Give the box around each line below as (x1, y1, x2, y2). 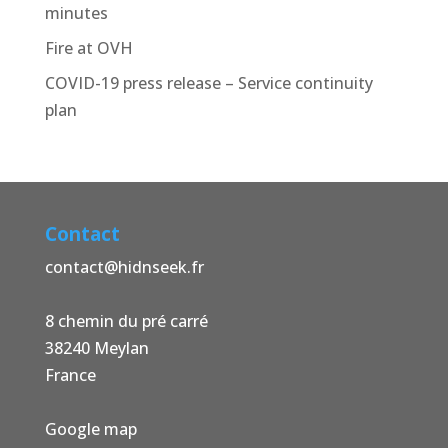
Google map (44, 418, 137, 441)
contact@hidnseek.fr (44, 256, 204, 279)
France (44, 364, 96, 387)
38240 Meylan (44, 337, 149, 360)
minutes (44, 2, 108, 25)
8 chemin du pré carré (44, 310, 208, 333)
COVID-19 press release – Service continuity (44, 72, 373, 95)
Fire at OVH (44, 37, 133, 60)
